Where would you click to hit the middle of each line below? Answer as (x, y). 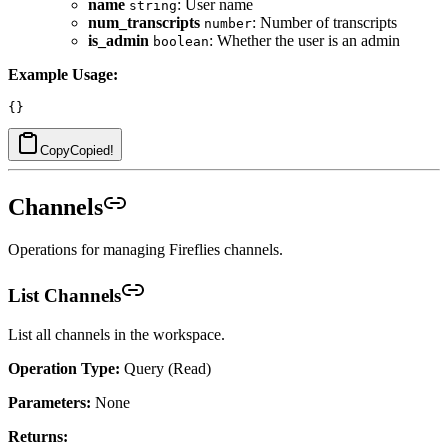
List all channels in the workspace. (116, 334)
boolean (181, 42)
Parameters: (49, 402)
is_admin (118, 41)
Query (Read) (165, 368)
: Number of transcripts (324, 23)
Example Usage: (63, 75)
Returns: (38, 436)
